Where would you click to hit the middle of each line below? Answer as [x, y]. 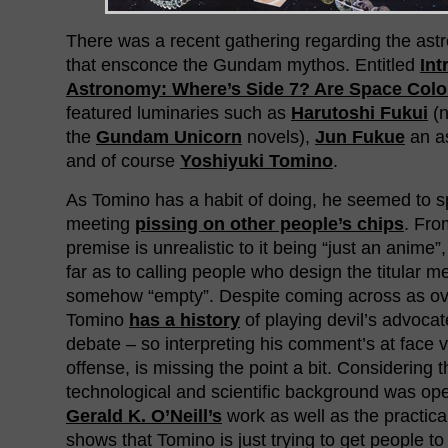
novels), [278, 136]
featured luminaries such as [178, 112]
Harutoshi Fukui [359, 112]
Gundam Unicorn [169, 136]
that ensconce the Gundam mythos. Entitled [243, 64]
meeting [100, 223]
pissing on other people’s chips [269, 223]
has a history [184, 319]
